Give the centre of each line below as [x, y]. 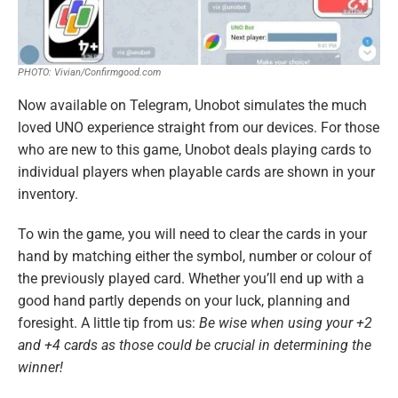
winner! [40, 367]
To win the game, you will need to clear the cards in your [192, 234]
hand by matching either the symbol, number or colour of [195, 256]
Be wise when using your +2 [286, 322]
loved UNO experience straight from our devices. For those [199, 127]
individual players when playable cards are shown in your [196, 171]
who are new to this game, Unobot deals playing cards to [195, 149]
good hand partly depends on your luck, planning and [184, 300]
